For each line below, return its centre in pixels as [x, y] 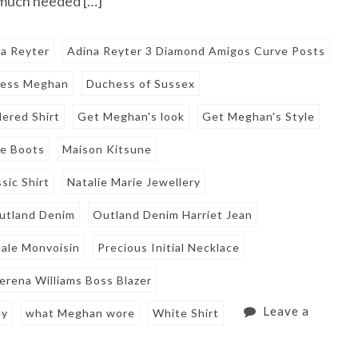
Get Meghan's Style [259, 116]
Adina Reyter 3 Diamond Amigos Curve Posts [197, 50]
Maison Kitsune [107, 149]
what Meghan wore [81, 312]
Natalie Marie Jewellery [134, 181]
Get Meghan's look [131, 116]
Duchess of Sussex [141, 83]
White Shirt [186, 312]
